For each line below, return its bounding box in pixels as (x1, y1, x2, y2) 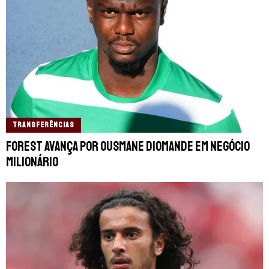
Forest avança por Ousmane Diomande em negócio (6, 138, 250, 155)
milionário (6, 153, 58, 171)
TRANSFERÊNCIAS (13, 119, 74, 130)
